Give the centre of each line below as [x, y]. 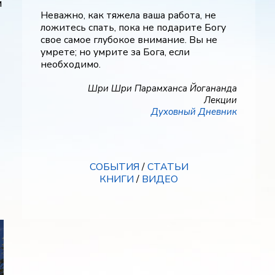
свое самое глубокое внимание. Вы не [129, 40]
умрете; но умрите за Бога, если [115, 52]
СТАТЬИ [168, 167]
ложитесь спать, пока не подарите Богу [133, 28]
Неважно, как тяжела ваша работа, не [128, 15]
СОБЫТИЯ [114, 167]
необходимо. [71, 64]
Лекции [220, 100]
